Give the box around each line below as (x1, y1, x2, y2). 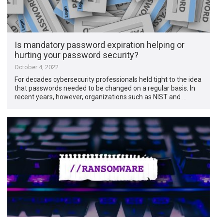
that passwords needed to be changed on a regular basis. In (15, 84, 196, 93)
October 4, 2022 (15, 63, 59, 71)
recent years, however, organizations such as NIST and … (15, 93, 187, 101)
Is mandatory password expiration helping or (15, 40, 185, 50)
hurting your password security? (15, 50, 139, 61)
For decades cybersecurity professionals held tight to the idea (15, 76, 202, 84)
